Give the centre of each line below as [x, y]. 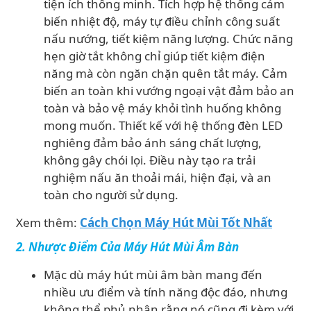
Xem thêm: [48, 222]
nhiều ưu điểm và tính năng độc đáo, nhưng [166, 292]
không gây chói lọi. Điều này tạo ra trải [150, 160]
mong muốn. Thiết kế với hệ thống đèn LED [163, 125]
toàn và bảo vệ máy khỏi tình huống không [162, 108]
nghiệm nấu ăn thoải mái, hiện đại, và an [158, 177]
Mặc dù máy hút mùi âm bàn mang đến [153, 275]
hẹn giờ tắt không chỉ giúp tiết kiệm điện [154, 56]
